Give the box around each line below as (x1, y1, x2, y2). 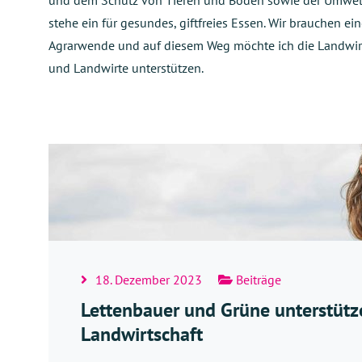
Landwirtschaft (81, 321, 203, 347)
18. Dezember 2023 (95, 271, 202, 288)
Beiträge (233, 271, 281, 288)
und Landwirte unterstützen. (48, 60, 204, 76)
